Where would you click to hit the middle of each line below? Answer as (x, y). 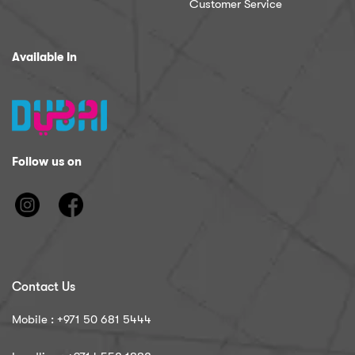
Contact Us (44, 287)
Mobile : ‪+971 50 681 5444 (82, 320)
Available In (44, 57)
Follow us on (47, 162)
